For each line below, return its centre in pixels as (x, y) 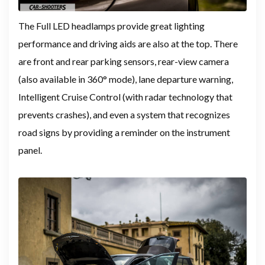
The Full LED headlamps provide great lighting (112, 25)
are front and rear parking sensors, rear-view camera (124, 61)
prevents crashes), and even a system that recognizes (124, 114)
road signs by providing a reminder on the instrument (124, 132)
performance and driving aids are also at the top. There (128, 43)
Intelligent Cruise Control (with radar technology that (125, 96)
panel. (30, 150)
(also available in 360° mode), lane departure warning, (126, 79)
